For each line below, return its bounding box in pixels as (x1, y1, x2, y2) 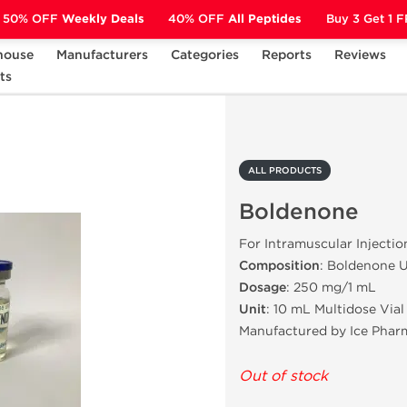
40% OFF (168, 11, 225, 26)
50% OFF (2, 11, 58, 26)
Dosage (239, 280, 286, 295)
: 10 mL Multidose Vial (266, 302, 404, 317)
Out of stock (239, 367, 328, 384)
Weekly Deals (57, 11, 144, 26)
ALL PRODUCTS (248, 165, 322, 176)
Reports (261, 47, 312, 63)
